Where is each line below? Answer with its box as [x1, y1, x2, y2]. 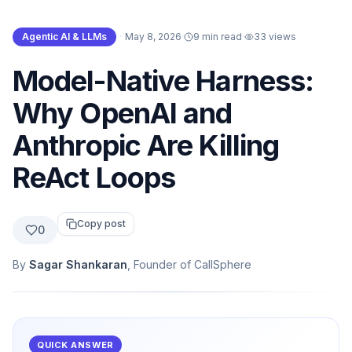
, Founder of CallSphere [127, 258, 251, 272]
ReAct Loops [13, 160, 176, 196]
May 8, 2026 [125, 31, 181, 43]
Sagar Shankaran [29, 258, 127, 272]
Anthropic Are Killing [13, 128, 280, 163]
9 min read [193, 31, 242, 43]
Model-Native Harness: [13, 64, 314, 99]
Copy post [77, 218, 126, 230]
